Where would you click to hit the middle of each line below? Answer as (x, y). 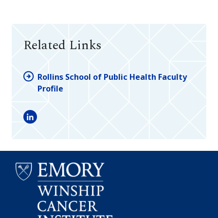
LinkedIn (40, 122)
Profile (50, 88)
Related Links (63, 45)
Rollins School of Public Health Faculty (112, 77)
